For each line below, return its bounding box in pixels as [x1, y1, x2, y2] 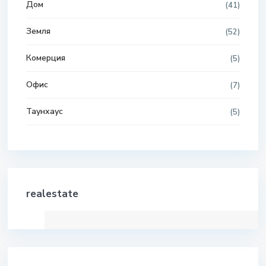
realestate [26, 187, 78, 201]
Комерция [26, 52, 65, 64]
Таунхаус [26, 106, 63, 118]
